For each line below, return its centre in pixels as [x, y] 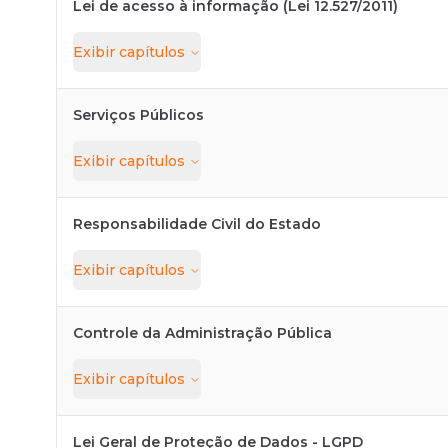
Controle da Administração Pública [202, 333]
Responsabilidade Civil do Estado [197, 224]
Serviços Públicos [138, 115]
